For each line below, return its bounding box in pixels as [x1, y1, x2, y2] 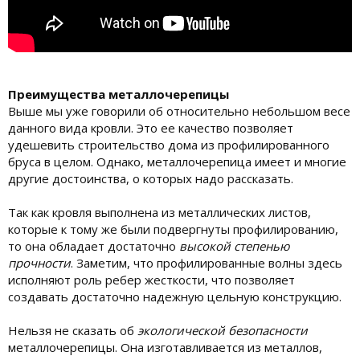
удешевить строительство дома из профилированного [8, 136, 329, 153]
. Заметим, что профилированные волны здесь [71, 254, 342, 271]
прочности [8, 254, 71, 271]
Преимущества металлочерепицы [8, 85, 229, 102]
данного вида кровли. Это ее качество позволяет [8, 119, 293, 136]
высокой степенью [179, 237, 289, 254]
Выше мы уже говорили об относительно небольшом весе [8, 102, 350, 119]
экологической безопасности [137, 321, 308, 338]
